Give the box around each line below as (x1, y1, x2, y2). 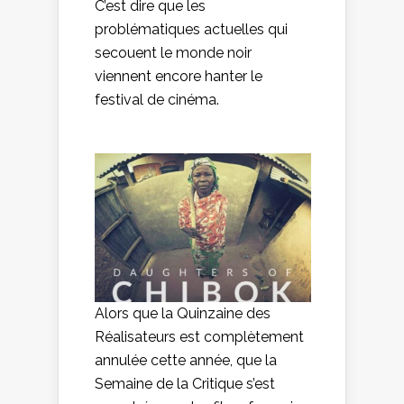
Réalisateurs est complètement (95, 327, 304, 345)
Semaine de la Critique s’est (95, 374, 275, 392)
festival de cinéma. (95, 91, 219, 109)
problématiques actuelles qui (95, 21, 288, 39)
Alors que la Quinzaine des (95, 304, 271, 322)
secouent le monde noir (95, 44, 252, 62)
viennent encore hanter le (95, 68, 262, 86)
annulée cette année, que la (95, 351, 277, 369)
